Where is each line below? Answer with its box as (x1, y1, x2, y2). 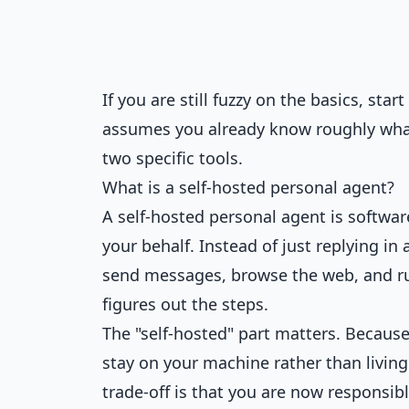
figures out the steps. (102, 293, 268, 315)
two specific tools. (102, 147, 243, 169)
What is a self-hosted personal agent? (102, 176, 394, 198)
